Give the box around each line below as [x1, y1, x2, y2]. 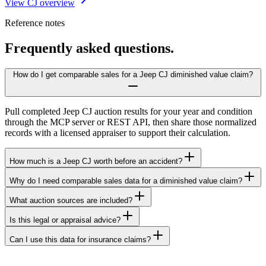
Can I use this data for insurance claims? [9, 235, 151, 245]
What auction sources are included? [9, 196, 132, 205]
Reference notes [5, 18, 65, 28]
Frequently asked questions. [5, 40, 174, 56]
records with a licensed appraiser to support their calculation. [5, 128, 230, 138]
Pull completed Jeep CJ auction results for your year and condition [5, 106, 252, 117]
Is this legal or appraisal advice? [9, 216, 121, 225]
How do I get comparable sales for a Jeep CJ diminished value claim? [13, 70, 253, 80]
